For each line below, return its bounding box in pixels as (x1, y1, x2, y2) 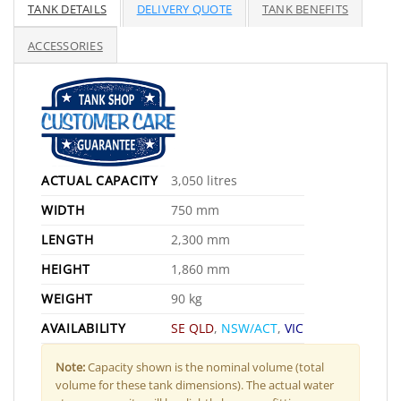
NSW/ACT (221, 319, 278, 337)
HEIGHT (41, 260, 90, 277)
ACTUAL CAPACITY (41, 171, 158, 189)
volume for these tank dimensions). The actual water (55, 376, 334, 393)
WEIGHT (41, 289, 93, 307)
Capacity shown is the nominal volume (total (85, 358, 324, 375)
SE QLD (171, 319, 215, 337)
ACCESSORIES (28, 37, 103, 54)
